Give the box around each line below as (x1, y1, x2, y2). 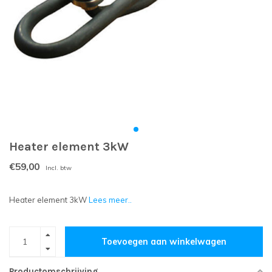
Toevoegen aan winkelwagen (101, 236, 226, 248)
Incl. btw (46, 164, 72, 172)
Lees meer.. (89, 195, 132, 205)
